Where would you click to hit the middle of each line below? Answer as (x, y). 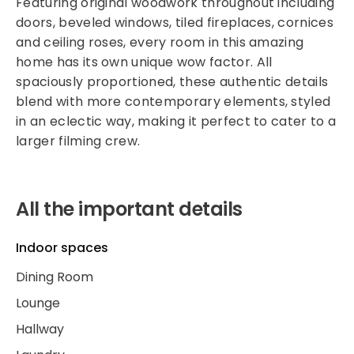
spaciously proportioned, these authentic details (172, 82)
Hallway (40, 329)
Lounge (38, 303)
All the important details (129, 209)
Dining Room (55, 277)
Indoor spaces (62, 248)
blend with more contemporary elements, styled (173, 102)
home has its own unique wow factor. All (144, 62)
